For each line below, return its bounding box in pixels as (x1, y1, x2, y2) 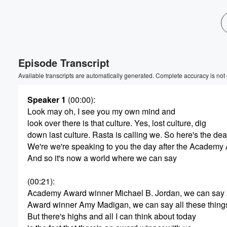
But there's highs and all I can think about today (27, 210, 196, 222)
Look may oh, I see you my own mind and (27, 105, 175, 117)
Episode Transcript (18, 55, 109, 70)
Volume (178, 32, 205, 41)
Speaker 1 (27, 94, 66, 105)
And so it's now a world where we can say (27, 152, 177, 164)
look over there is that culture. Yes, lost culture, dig (27, 117, 206, 129)
